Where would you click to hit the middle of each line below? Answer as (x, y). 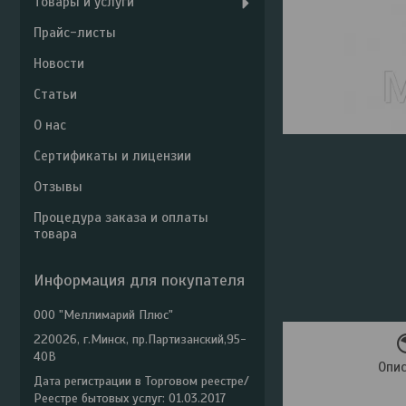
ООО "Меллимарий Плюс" (103, 315)
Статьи (55, 94)
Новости (59, 63)
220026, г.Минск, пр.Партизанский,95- (140, 339)
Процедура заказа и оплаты (121, 217)
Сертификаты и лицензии (112, 156)
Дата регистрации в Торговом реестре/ (141, 381)
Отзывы (58, 187)
